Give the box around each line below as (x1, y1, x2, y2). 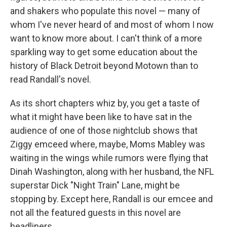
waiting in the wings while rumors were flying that (10, 152, 208, 163)
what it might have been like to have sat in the (10, 111, 192, 122)
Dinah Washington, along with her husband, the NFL (10, 166, 214, 177)
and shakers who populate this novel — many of (10, 5, 201, 16)
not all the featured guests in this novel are (10, 207, 181, 218)
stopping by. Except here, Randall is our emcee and (10, 193, 213, 204)
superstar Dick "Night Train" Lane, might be (10, 179, 180, 191)
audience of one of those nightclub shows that (10, 125, 198, 136)
